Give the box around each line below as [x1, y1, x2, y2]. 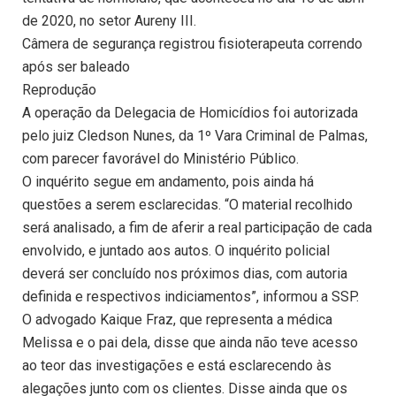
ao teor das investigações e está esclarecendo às [22, 357, 331, 375]
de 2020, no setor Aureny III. [22, 12, 196, 30]
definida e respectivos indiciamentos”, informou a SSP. [22, 288, 359, 306]
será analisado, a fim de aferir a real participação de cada [22, 219, 372, 237]
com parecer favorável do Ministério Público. [22, 150, 299, 168]
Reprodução [22, 81, 96, 99]
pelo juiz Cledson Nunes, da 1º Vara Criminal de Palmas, [22, 127, 368, 145]
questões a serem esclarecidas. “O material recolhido [22, 196, 353, 214]
